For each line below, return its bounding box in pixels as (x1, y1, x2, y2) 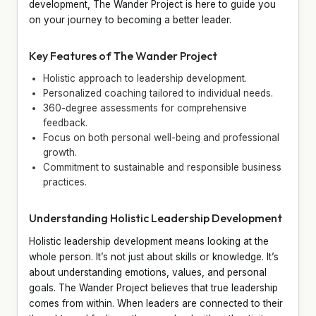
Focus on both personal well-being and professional (43, 131, 279, 143)
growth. (43, 146, 77, 158)
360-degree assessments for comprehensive (43, 102, 247, 114)
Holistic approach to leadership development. (43, 72, 247, 84)
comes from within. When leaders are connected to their (29, 297, 283, 309)
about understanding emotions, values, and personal (29, 266, 267, 278)
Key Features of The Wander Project (29, 48, 217, 63)
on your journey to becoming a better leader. (29, 13, 231, 25)
